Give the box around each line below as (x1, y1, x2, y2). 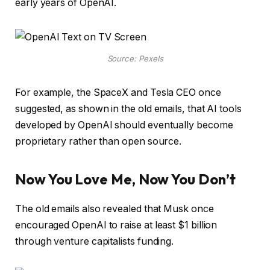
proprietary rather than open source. (15, 136, 182, 148)
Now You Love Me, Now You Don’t (15, 170, 239, 189)
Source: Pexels (107, 54, 163, 64)
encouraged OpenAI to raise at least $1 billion (15, 219, 218, 231)
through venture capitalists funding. (15, 236, 177, 248)
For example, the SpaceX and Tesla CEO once (15, 87, 221, 99)
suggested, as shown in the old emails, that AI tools (15, 103, 242, 115)
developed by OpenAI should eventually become (15, 119, 233, 131)
